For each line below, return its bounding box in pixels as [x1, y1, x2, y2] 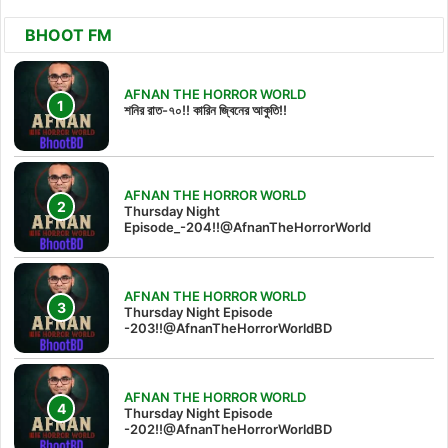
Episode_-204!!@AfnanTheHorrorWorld [124, 219, 371, 236]
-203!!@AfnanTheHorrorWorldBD [124, 320, 332, 337]
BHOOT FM [25, 25, 112, 46]
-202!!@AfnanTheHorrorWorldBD [124, 421, 332, 438]
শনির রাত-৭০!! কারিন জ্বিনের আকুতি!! [124, 102, 287, 119]
